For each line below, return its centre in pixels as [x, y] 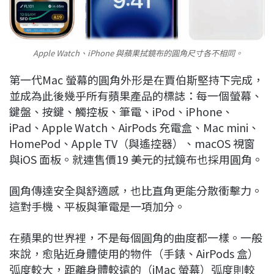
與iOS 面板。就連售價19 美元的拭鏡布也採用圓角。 [136, 159]
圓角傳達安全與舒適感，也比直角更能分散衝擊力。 [136, 190]
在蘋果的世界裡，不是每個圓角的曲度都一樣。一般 [136, 237]
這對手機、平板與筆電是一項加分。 [97, 206]
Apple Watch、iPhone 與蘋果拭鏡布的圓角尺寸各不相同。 [137, 53]
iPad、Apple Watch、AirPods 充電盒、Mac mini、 [134, 127]
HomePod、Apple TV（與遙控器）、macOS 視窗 [132, 143]
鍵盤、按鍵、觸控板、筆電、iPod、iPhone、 [121, 111]
